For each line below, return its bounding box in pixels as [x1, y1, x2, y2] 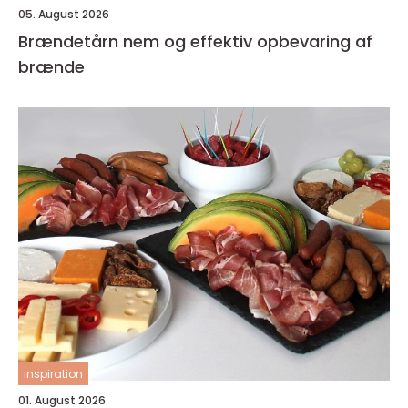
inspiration [24, 366, 83, 382]
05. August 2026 [18, 6, 109, 23]
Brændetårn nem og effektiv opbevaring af [18, 30, 123, 54]
